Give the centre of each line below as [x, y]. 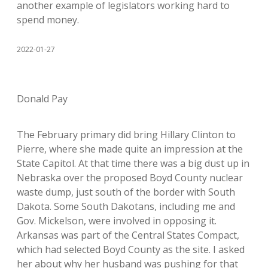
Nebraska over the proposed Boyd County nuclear [130, 178]
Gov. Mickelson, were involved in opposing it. [117, 221]
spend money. [48, 20]
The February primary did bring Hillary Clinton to [126, 135]
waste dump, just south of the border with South [126, 192]
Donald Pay [42, 99]
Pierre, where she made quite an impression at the [130, 149]
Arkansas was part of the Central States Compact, [128, 235]
